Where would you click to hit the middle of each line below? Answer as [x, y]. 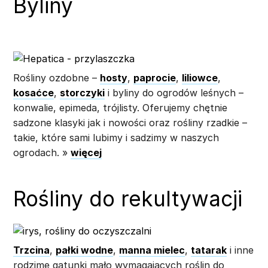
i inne [240, 250]
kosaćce [33, 92]
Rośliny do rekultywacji [128, 199]
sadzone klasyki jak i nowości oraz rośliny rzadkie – [130, 122]
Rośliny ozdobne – [57, 77]
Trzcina [31, 250]
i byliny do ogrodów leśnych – [174, 92]
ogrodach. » [42, 152]
